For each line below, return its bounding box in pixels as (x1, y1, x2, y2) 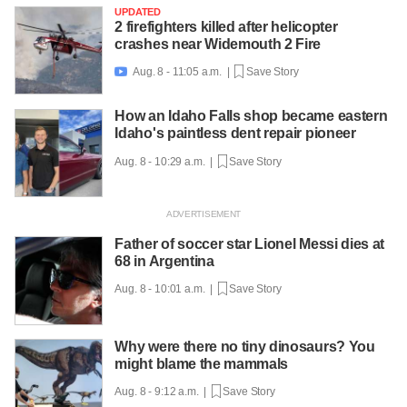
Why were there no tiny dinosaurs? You (114, 338, 375, 354)
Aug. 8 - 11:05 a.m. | (130, 65, 235, 78)
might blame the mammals (114, 355, 289, 372)
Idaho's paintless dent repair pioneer (114, 125, 356, 142)
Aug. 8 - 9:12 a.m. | (114, 384, 212, 398)
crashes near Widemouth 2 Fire (114, 35, 322, 52)
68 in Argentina (114, 253, 214, 269)
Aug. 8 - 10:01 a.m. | (114, 282, 218, 295)
